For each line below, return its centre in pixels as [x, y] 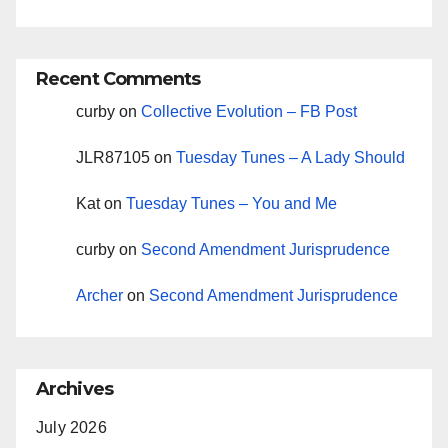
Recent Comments [118, 78]
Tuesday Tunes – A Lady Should [290, 157]
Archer [99, 295]
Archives [74, 388]
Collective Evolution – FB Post [249, 111]
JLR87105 [113, 157]
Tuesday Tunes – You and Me [231, 203]
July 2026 [71, 427]
